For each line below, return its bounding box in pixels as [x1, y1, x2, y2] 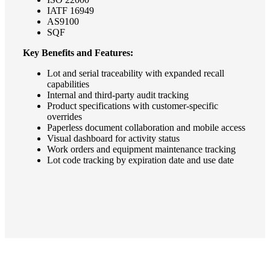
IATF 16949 [47, 5, 94, 16]
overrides [47, 111, 82, 122]
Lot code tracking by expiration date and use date [47, 154, 234, 165]
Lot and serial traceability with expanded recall [47, 67, 224, 78]
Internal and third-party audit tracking [47, 89, 189, 100]
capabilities [47, 78, 89, 89]
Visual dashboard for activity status [47, 133, 180, 143]
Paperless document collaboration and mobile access [47, 122, 245, 133]
